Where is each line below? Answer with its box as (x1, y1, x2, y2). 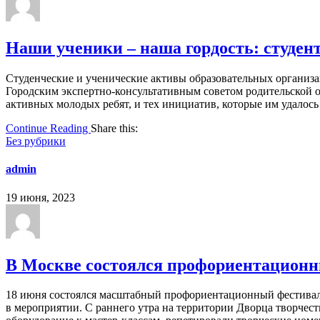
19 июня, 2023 (6, 191, 75, 204)
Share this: (91, 122, 138, 135)
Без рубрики (6, 135, 66, 148)
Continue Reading (6, 122, 91, 135)
